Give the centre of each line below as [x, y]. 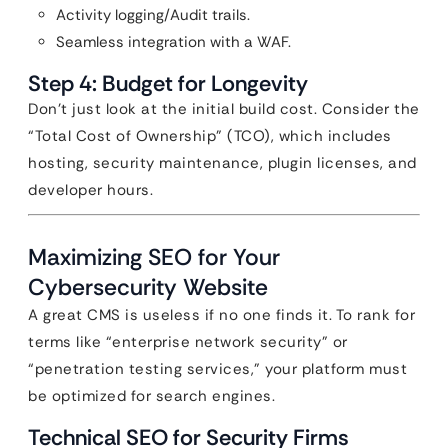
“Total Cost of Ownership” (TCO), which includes [210, 136]
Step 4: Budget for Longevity [168, 83]
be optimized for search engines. [151, 396]
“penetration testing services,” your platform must [217, 369]
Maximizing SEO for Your [154, 257]
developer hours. [90, 190]
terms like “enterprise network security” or [188, 342]
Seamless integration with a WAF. [173, 42]
